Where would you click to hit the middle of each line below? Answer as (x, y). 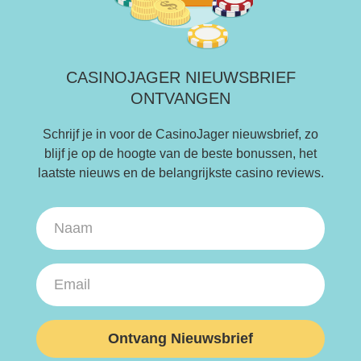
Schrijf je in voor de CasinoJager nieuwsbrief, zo (180, 134)
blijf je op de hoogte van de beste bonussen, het (180, 153)
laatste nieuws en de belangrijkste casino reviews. (180, 172)
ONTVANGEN (180, 98)
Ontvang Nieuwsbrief (180, 338)
